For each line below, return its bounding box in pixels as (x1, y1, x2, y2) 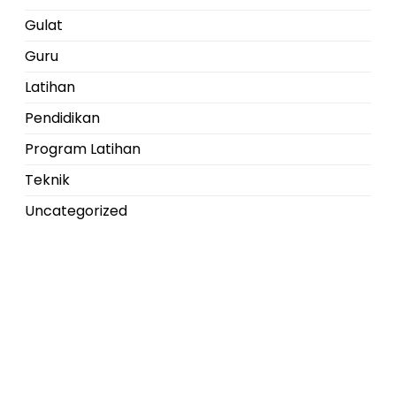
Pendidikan (25, 108, 100, 128)
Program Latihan (25, 139, 141, 159)
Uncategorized (25, 201, 127, 221)
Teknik (25, 170, 70, 190)
